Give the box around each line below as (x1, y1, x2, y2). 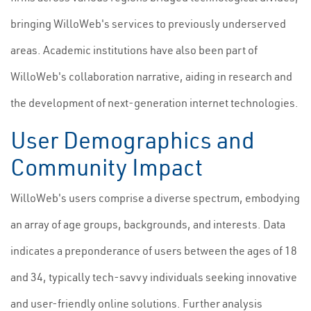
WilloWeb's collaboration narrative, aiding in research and (10, 69, 292, 83)
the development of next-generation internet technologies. (10, 96, 299, 110)
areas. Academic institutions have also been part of (10, 43, 258, 57)
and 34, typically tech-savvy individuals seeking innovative (10, 270, 297, 284)
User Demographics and (10, 126, 255, 155)
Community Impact (10, 153, 203, 182)
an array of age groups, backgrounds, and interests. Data (10, 217, 285, 231)
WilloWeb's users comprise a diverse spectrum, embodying (10, 191, 300, 205)
